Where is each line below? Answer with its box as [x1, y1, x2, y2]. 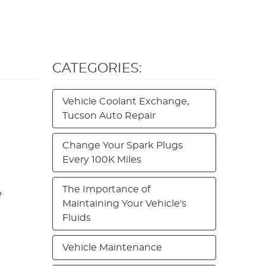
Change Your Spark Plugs [62, 141, 183, 150]
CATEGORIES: [52, 62, 142, 75]
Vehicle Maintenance [62, 243, 162, 252]
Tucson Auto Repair [62, 111, 156, 121]
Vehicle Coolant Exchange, [62, 97, 189, 106]
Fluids [62, 213, 91, 223]
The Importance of [62, 185, 150, 194]
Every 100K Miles [62, 155, 141, 164]
